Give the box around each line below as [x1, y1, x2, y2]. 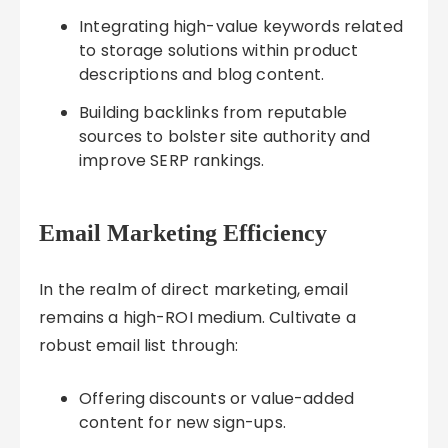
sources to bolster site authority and [79, 125, 371, 148]
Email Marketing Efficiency [39, 220, 328, 246]
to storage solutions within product [79, 39, 359, 62]
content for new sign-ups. [79, 411, 286, 434]
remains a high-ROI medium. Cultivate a [39, 306, 356, 329]
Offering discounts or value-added [79, 387, 355, 410]
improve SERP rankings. [79, 149, 265, 172]
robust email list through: [39, 334, 238, 357]
